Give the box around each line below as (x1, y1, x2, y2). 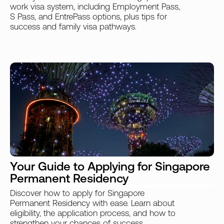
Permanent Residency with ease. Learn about (10, 199, 174, 208)
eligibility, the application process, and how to (10, 209, 175, 218)
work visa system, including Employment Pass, (10, 2, 180, 11)
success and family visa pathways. (10, 22, 136, 31)
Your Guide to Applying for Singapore (10, 161, 210, 173)
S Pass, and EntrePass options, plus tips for (10, 12, 167, 21)
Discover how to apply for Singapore (10, 189, 144, 198)
